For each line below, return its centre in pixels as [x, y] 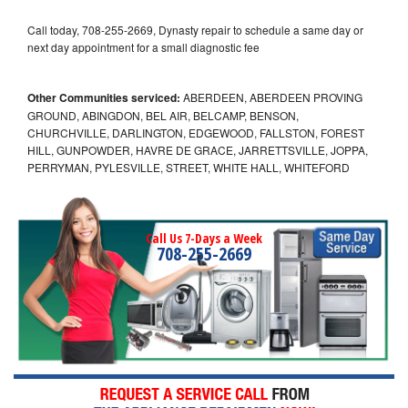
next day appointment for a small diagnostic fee [143, 46]
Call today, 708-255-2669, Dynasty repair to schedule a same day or [195, 29]
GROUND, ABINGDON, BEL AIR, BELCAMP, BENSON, [163, 115]
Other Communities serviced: [104, 97]
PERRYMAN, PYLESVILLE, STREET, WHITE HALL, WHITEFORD [189, 167]
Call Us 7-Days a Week [204, 238]
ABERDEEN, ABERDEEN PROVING [271, 97]
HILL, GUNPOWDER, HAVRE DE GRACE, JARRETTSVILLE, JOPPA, [198, 149]
